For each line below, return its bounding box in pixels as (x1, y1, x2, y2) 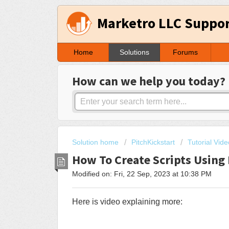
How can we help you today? (72, 73, 225, 89)
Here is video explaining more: (72, 197, 182, 207)
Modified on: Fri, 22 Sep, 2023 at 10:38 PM (72, 169, 212, 178)
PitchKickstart (131, 138, 175, 147)
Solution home (72, 138, 121, 147)
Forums (173, 48, 198, 57)
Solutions (119, 48, 149, 57)
